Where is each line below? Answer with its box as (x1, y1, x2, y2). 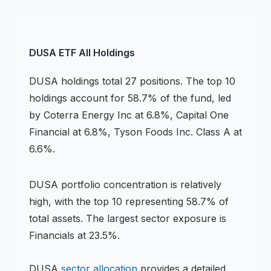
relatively (180, 178, 221, 191)
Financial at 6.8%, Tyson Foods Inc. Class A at (29, 126, 242, 138)
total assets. (29, 212, 83, 224)
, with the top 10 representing (48, 195, 186, 207)
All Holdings (79, 47, 135, 59)
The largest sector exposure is (86, 212, 226, 224)
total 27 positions (102, 75, 180, 87)
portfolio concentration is (58, 178, 177, 191)
